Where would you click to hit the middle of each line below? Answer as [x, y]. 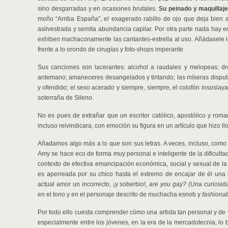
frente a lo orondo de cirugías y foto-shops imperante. [111, 49]
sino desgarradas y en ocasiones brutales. [98, 9]
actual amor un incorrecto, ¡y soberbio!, [94, 184]
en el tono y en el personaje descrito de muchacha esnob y [120, 194]
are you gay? [169, 184]
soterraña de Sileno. [66, 98]
